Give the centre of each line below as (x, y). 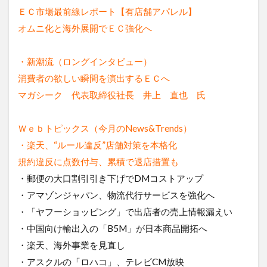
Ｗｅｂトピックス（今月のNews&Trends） (105, 128)
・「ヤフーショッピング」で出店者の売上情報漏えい (125, 211)
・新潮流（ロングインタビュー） (85, 61)
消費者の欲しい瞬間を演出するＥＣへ (94, 78)
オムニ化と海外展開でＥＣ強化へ (85, 28)
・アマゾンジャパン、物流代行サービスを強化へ (116, 195)
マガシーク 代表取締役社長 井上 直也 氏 (112, 94)
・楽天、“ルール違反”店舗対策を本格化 (97, 145)
